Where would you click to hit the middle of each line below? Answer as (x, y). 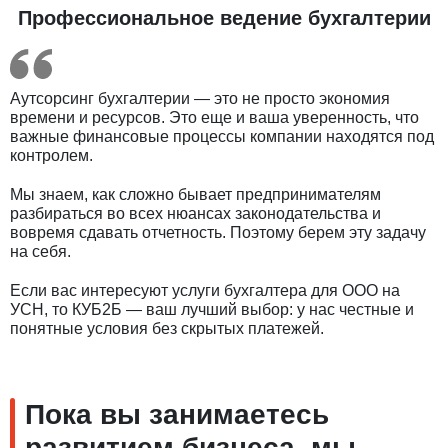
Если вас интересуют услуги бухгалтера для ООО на (205, 290)
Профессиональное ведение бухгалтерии (224, 17)
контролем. (51, 155)
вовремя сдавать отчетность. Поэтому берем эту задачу (218, 232)
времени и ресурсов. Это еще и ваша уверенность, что (214, 117)
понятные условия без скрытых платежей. (167, 328)
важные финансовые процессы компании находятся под (222, 136)
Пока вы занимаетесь (177, 414)
